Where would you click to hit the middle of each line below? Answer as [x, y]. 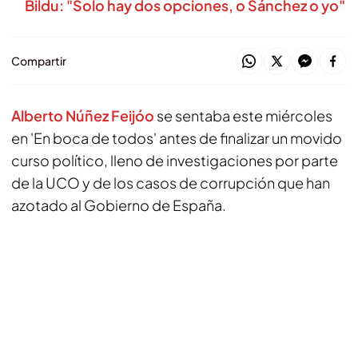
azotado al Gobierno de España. [119, 205]
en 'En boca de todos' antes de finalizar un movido [177, 138]
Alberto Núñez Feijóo [83, 115]
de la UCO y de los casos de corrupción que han [171, 183]
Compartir [39, 61]
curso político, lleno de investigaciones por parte [175, 160]
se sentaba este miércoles [243, 115]
